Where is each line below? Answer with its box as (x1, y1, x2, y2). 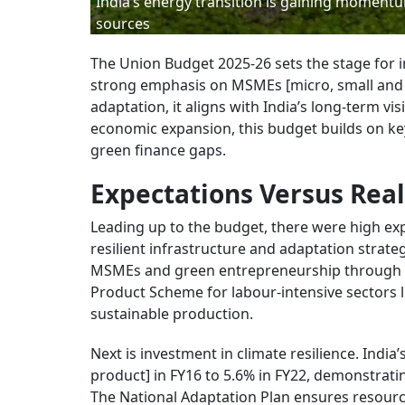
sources (96, 14, 150, 33)
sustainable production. (90, 304, 253, 324)
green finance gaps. (90, 140, 226, 160)
